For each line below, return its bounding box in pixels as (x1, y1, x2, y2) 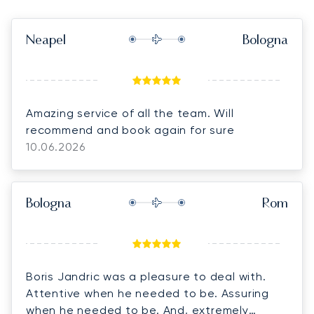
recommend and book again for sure (26, 123, 235, 137)
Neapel (26, 34, 66, 48)
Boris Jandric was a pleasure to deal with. (26, 269, 266, 283)
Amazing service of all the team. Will (26, 106, 234, 120)
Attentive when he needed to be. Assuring (26, 286, 269, 300)
